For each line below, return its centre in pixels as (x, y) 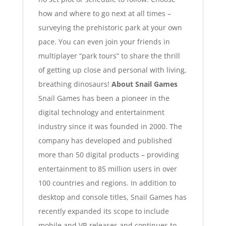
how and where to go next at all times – (104, 13)
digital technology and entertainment (101, 112)
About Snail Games (144, 84)
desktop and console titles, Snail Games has (112, 197)
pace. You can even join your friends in (104, 41)
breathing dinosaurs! (74, 84)
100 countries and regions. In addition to (107, 183)
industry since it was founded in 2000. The (110, 126)
